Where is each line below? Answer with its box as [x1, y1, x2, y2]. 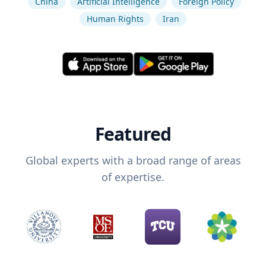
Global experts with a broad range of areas [25, 153, 241, 168]
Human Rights [87, 13, 144, 24]
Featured [94, 122, 172, 147]
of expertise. [102, 170, 164, 185]
